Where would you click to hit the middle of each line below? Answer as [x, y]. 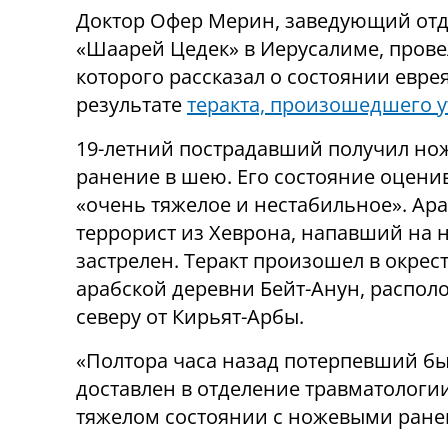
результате [131, 105]
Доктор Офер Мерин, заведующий [243, 21]
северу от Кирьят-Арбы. [190, 317]
